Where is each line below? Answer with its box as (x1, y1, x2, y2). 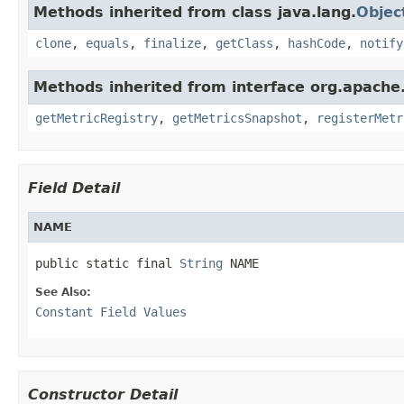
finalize (143, 35, 201, 50)
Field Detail (28, 179, 120, 197)
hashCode (288, 35, 345, 50)
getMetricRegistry (35, 110, 158, 125)
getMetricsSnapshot (172, 110, 302, 125)
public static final (35, 255, 179, 271)
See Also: (35, 285, 91, 298)
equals (86, 35, 129, 50)
